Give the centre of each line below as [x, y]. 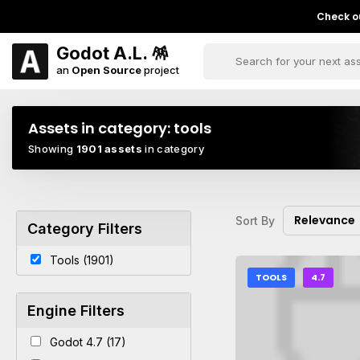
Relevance [325, 220]
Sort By [256, 221]
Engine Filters [76, 311]
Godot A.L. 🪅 [112, 53]
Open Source [106, 70]
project [160, 70]
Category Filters [85, 229]
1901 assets [109, 149]
